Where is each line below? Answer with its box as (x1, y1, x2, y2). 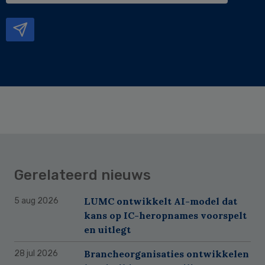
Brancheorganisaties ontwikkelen (84, 247, 249, 260)
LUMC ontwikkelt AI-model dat (84, 195, 237, 207)
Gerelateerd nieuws (14, 166, 151, 183)
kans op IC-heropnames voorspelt (84, 209, 247, 221)
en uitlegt (84, 223, 131, 235)
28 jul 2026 (14, 248, 58, 258)
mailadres (5, 5, 62, 20)
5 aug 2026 (14, 195, 59, 206)
